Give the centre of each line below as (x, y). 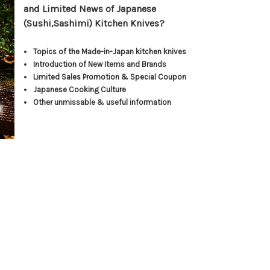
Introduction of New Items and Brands (100, 64)
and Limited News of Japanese (90, 9)
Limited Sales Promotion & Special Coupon (110, 77)
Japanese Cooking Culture (80, 89)
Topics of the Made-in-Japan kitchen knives (110, 52)
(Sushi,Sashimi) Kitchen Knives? (94, 23)
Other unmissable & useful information (102, 102)
